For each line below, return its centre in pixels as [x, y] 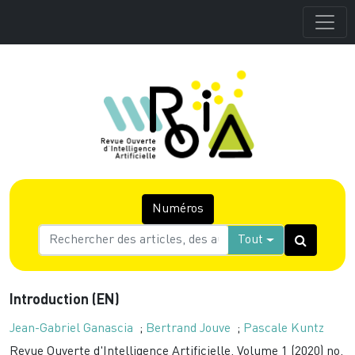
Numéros [177, 209]
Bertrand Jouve [188, 329]
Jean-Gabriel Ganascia [71, 329]
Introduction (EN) [65, 300]
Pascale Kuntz [284, 329]
